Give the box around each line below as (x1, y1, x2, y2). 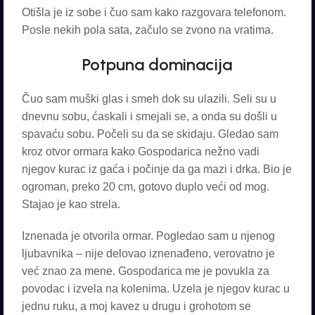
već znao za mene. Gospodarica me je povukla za (22, 265, 269, 277)
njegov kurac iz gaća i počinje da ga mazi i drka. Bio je (22, 163, 292, 175)
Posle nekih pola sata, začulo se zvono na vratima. (22, 24, 274, 36)
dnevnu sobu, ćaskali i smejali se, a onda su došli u (22, 110, 277, 122)
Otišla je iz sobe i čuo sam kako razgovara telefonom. (22, 6, 286, 18)
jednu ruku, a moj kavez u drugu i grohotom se (22, 300, 251, 312)
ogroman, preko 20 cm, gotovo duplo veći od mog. (22, 181, 269, 193)
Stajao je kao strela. (22, 198, 120, 210)
